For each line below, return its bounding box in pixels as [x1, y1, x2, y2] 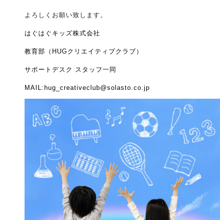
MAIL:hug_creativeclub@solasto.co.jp [24, 84, 150, 91]
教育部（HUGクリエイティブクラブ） [24, 48, 143, 55]
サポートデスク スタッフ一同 [24, 66, 116, 73]
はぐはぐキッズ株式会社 [24, 29, 100, 37]
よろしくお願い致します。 [24, 11, 107, 19]
